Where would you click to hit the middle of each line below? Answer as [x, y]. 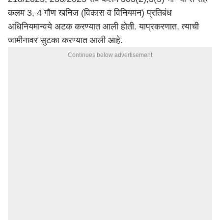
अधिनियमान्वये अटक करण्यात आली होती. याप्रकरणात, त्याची [103, 27]
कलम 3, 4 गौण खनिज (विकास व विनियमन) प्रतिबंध [90, 13]
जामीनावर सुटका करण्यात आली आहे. [67, 40]
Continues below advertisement [110, 55]
